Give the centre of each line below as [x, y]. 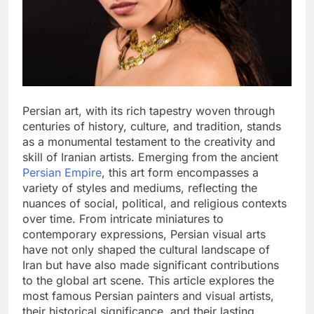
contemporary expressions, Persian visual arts [144, 234]
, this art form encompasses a [180, 173]
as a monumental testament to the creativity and [149, 142]
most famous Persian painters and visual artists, [148, 296]
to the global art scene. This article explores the [148, 281]
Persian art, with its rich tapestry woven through [149, 111]
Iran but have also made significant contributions [151, 265]
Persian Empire [62, 173]
